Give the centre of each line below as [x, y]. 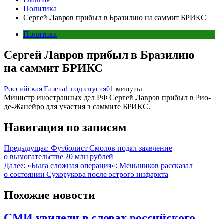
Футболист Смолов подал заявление [111, 148]
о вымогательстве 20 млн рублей [59, 156]
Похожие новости [50, 195]
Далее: [15, 165]
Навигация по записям [65, 127]
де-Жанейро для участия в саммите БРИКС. [77, 106]
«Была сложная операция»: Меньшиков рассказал [110, 165]
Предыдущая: [26, 148]
